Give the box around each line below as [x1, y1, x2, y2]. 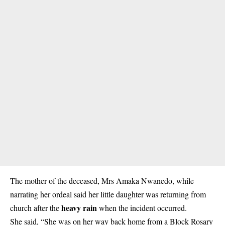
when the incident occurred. [97, 202, 187, 213]
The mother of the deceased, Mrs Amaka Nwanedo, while [10, 175, 194, 186]
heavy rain [61, 201, 97, 213]
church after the [10, 202, 61, 213]
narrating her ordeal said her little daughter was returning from [10, 188, 206, 199]
